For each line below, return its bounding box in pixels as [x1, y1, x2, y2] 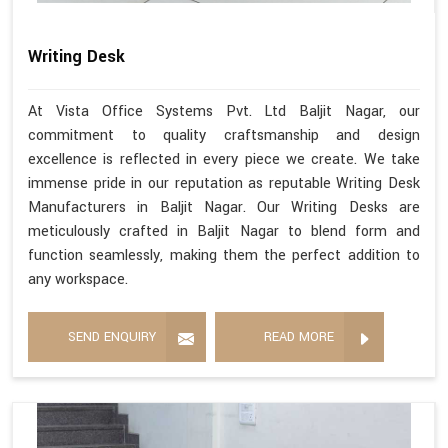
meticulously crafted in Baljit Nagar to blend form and [28, 220, 420, 242]
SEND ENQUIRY [68, 327, 156, 346]
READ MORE [264, 327, 334, 346]
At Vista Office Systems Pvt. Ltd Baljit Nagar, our [28, 100, 420, 122]
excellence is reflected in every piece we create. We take [28, 148, 420, 170]
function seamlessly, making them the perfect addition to [28, 244, 420, 266]
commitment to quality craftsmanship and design [28, 124, 420, 146]
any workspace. [28, 268, 128, 290]
